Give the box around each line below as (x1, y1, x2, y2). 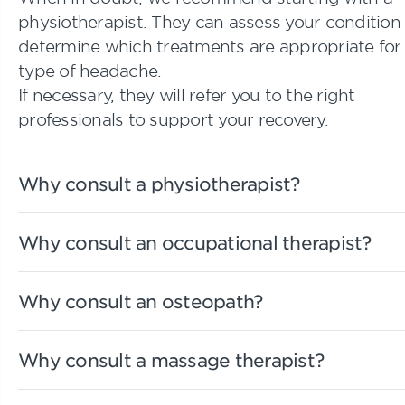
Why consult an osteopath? (18, 289, 263, 312)
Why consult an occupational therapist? (18, 231, 372, 253)
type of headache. (18, 60, 162, 80)
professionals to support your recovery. (18, 108, 328, 129)
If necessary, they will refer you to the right (18, 84, 355, 105)
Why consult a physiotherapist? (18, 172, 300, 194)
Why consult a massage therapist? (18, 348, 324, 371)
